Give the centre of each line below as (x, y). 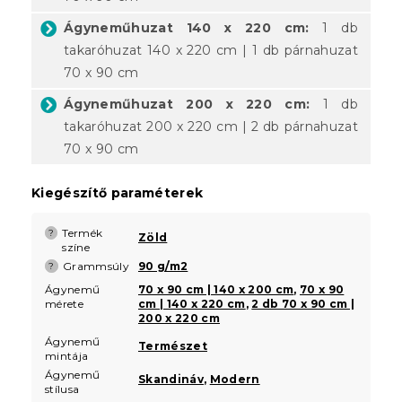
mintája (67, 355)
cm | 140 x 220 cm (192, 303)
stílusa (62, 389)
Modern (235, 379)
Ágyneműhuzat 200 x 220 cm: (187, 104)
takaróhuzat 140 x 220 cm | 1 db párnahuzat (211, 50)
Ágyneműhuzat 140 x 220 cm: (187, 27)
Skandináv (171, 379)
